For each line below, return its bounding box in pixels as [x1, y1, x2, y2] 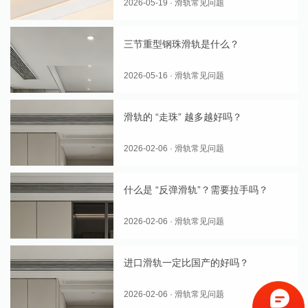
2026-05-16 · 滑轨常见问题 [124, 71, 225, 80]
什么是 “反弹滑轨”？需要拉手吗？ [124, 184, 269, 195]
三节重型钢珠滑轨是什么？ [124, 38, 240, 49]
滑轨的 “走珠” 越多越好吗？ [124, 111, 243, 122]
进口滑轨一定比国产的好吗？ [124, 257, 250, 268]
